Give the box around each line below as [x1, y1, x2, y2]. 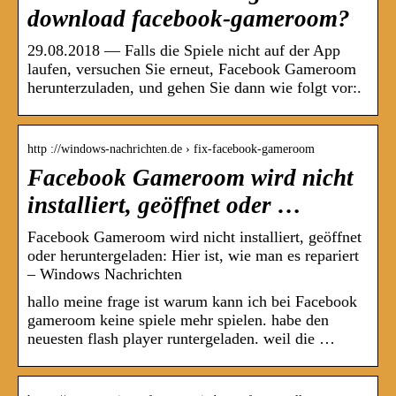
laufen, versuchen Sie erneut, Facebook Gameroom [27, 60, 356, 79]
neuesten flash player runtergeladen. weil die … [27, 330, 335, 348]
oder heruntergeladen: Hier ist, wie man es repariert [27, 247, 359, 265]
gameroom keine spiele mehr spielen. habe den [27, 311, 329, 330]
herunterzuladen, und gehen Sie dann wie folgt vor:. [27, 79, 362, 97]
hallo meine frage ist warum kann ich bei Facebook [27, 293, 357, 311]
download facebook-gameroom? [27, 5, 350, 33]
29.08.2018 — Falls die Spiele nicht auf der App [27, 42, 340, 60]
